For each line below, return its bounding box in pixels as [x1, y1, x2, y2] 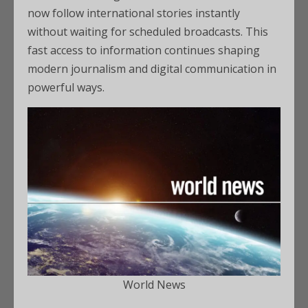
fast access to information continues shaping [27, 43, 260, 58]
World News [122, 277, 186, 292]
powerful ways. [27, 80, 104, 95]
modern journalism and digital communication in [27, 61, 276, 76]
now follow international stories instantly [27, 5, 240, 21]
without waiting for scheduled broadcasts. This [27, 24, 268, 39]
